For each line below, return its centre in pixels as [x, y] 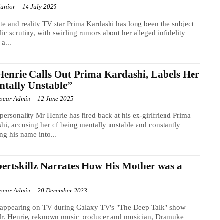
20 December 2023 [63, 190]
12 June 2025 [56, 98]
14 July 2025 [40, 6]
